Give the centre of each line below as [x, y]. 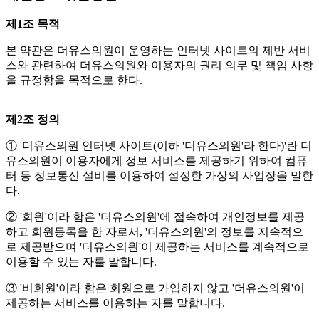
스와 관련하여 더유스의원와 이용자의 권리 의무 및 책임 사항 [159, 66]
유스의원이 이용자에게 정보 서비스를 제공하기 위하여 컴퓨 [157, 161]
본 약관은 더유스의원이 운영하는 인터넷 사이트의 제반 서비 [158, 51]
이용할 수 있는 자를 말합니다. [81, 262]
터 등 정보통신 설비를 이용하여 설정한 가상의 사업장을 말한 [159, 176]
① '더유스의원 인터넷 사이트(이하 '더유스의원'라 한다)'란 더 [159, 146]
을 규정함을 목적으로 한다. [74, 80]
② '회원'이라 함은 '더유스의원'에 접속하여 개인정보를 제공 [155, 217]
